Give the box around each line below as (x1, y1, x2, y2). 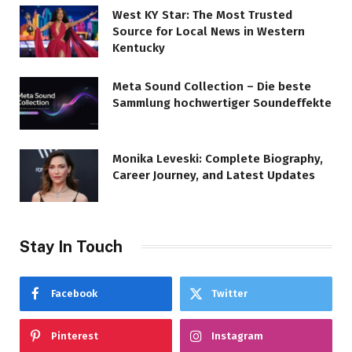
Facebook (51, 287, 97, 299)
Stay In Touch (20, 236, 123, 256)
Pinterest (51, 329, 98, 342)
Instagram (211, 329, 263, 342)
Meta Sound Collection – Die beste (112, 79, 311, 94)
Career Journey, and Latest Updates (112, 167, 315, 182)
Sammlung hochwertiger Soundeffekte (112, 96, 332, 111)
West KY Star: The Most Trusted (112, 7, 292, 22)
